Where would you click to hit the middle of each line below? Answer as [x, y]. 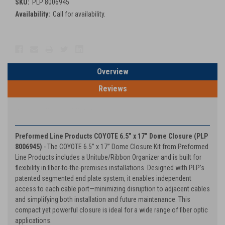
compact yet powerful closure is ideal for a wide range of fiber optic [111, 210]
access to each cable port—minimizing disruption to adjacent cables [113, 189]
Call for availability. [79, 14]
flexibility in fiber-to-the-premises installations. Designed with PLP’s [110, 167]
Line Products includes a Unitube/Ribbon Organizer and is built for [108, 157]
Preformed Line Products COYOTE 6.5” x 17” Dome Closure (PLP [111, 136]
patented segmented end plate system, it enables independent [103, 178]
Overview [113, 71]
